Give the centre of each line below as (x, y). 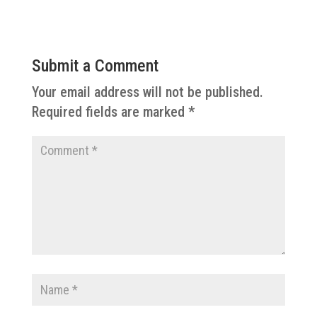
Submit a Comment (95, 65)
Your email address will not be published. (147, 92)
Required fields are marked (110, 111)
